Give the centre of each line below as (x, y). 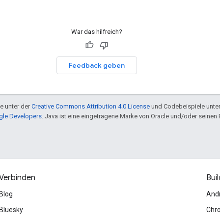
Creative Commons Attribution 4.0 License (91, 106)
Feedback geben (97, 65)
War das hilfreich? (97, 31)
